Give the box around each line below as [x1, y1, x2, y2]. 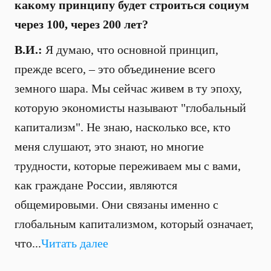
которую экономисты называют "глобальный [15, 101, 246, 114]
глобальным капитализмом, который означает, [15, 217, 253, 230]
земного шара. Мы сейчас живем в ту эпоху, [15, 82, 242, 95]
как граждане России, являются [15, 178, 177, 192]
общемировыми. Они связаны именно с [15, 198, 218, 211]
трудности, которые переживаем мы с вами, [15, 159, 241, 172]
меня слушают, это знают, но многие [15, 140, 204, 153]
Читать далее [41, 237, 108, 250]
